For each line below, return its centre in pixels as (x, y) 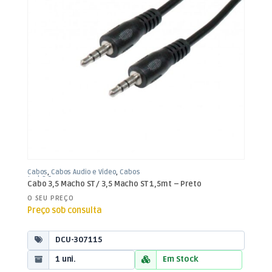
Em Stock (181, 260)
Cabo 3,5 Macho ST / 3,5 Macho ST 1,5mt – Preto (114, 184)
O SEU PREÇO (51, 198)
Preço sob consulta (65, 210)
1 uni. (66, 260)
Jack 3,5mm (46, 179)
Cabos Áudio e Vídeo (84, 172)
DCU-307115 (79, 240)
